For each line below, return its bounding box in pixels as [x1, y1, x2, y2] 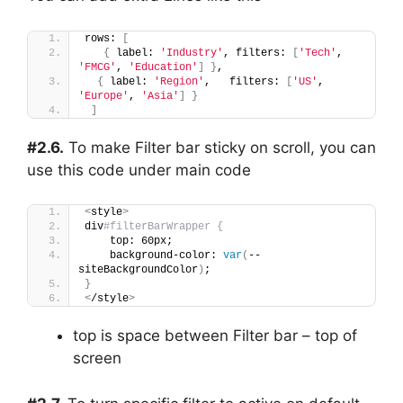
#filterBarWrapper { [103, 220, 223, 234]
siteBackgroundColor [78, 264, 198, 277]
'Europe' [78, 89, 129, 103]
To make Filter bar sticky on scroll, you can [64, 138, 376, 157]
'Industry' [160, 46, 223, 59]
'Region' [154, 75, 204, 88]
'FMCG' [78, 60, 116, 74]
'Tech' [299, 46, 336, 59]
